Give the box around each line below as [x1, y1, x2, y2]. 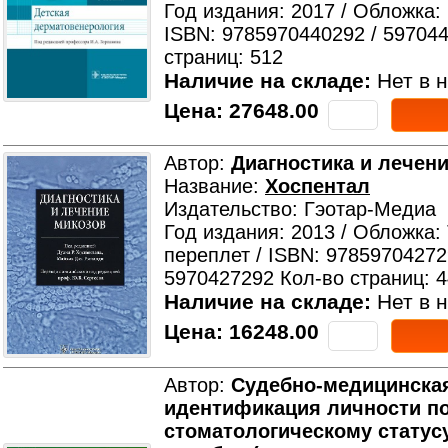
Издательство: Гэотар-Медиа [164, 198, 436, 220]
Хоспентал [265, 175, 370, 197]
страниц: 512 [164, 46, 283, 68]
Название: [164, 175, 265, 197]
